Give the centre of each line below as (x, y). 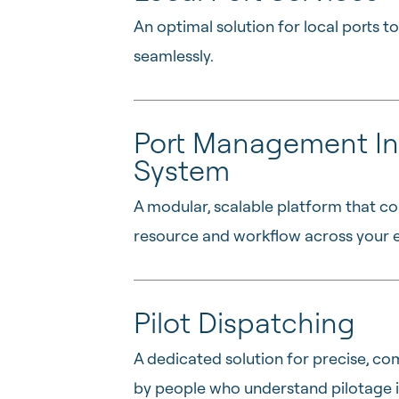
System (182, 170)
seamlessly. (174, 56)
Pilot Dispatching (244, 322)
